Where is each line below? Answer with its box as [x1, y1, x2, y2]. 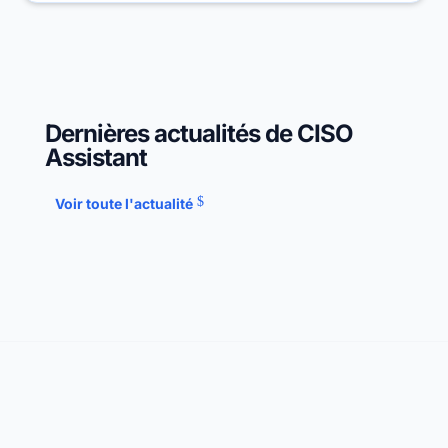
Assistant [44, 143, 147, 172]
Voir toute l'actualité [54, 195, 193, 212]
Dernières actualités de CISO [44, 119, 353, 148]
